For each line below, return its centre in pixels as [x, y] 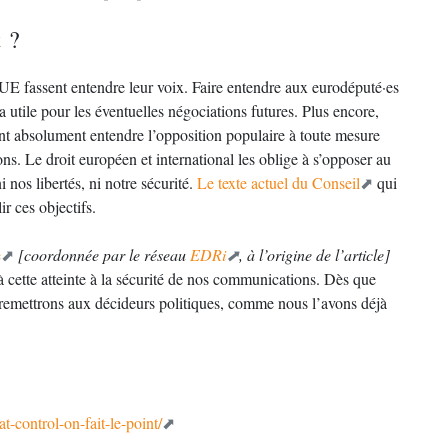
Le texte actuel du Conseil [278, 182]
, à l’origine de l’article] [314, 254]
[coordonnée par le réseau [104, 254]
